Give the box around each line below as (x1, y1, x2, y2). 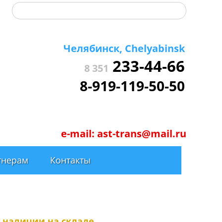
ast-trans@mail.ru (97, 127, 186, 140)
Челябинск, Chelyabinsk (63, 42, 185, 55)
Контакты (50, 154, 91, 166)
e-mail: (61, 127, 97, 140)
